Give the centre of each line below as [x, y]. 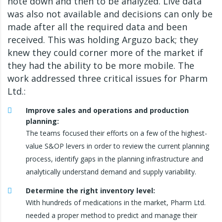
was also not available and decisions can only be [110, 14]
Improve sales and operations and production [107, 111]
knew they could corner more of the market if [105, 53]
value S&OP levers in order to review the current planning [117, 146]
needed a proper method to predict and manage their [111, 216]
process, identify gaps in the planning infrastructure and [114, 159]
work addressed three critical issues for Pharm [108, 79]
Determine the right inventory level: [90, 191]
